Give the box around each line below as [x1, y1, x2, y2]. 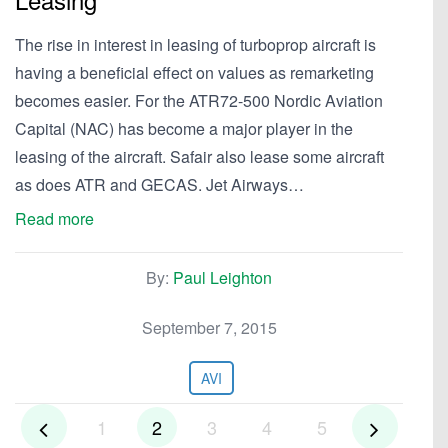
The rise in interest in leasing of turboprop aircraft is [15, 33, 376, 56]
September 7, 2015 [141, 316, 277, 339]
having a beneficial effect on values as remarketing [15, 61, 374, 84]
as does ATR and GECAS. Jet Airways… [15, 173, 304, 196]
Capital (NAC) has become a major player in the [15, 117, 353, 140]
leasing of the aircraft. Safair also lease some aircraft [15, 145, 384, 168]
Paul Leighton [173, 266, 272, 289]
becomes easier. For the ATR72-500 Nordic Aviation [15, 89, 383, 112]
